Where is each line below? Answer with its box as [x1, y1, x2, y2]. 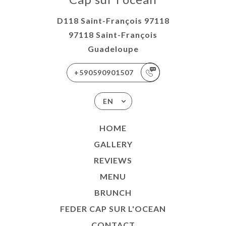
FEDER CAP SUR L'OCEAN [60, 203, 166, 213]
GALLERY [93, 139, 133, 149]
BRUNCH [94, 187, 132, 197]
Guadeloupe [87, 43, 139, 53]
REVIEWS [94, 155, 132, 165]
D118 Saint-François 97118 [56, 15, 169, 25]
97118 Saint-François [69, 29, 157, 39]
